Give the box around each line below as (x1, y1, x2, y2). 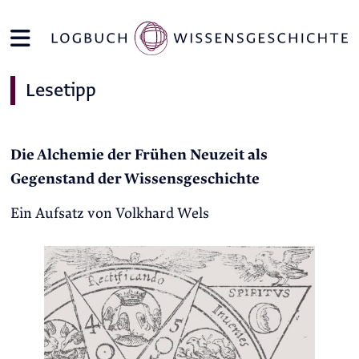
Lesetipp (25, 78, 96, 102)
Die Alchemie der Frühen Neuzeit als (10, 147, 268, 164)
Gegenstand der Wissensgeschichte (10, 171, 260, 188)
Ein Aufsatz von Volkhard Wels (10, 204, 209, 222)
